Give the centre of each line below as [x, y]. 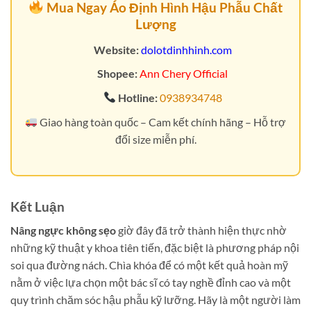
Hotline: [137, 97]
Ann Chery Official [184, 74]
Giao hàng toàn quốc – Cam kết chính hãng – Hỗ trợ [162, 121]
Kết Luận [37, 206]
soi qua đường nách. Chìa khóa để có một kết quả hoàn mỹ [149, 265]
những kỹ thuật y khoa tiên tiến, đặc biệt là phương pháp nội [155, 248]
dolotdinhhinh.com [186, 49]
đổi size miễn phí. [155, 139]
